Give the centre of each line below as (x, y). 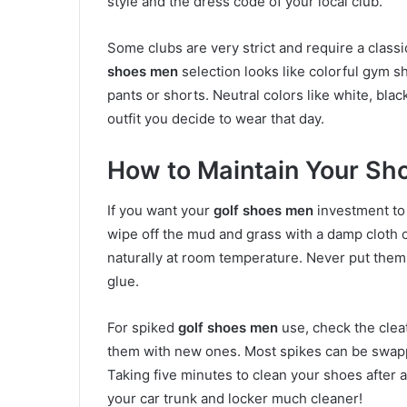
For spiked (143, 328)
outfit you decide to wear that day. (216, 118)
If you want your (160, 211)
